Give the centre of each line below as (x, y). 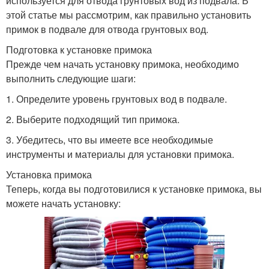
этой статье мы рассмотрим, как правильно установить (128, 14)
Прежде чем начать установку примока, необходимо (122, 64)
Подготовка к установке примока (79, 49)
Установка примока (49, 174)
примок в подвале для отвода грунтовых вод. (107, 29)
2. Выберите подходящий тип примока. (93, 119)
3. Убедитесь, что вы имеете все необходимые (110, 139)
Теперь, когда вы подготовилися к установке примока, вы (134, 189)
